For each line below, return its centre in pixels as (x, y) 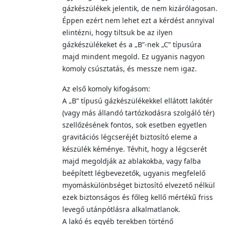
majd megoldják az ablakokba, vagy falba (132, 161)
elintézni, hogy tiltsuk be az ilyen (118, 32)
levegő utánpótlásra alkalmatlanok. (121, 209)
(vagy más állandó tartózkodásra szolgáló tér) (138, 113)
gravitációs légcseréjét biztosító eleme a (130, 137)
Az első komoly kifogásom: (106, 89)
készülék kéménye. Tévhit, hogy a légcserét (135, 149)
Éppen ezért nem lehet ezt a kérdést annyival (138, 20)
